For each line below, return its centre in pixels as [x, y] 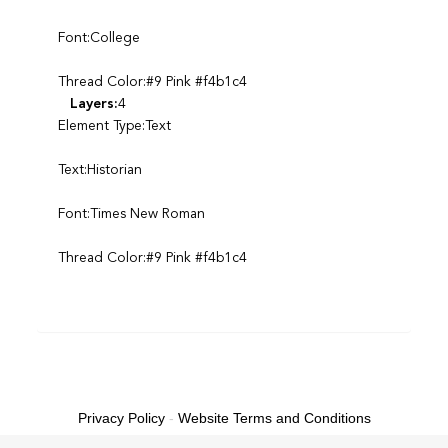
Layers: [93, 103]
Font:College [98, 37]
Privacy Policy [121, 417]
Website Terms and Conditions [274, 417]
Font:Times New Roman [131, 213]
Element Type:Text [114, 125]
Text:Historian [99, 169]
